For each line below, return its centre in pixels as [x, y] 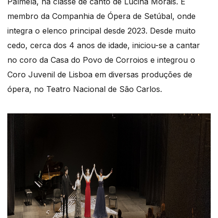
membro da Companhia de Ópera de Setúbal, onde [101, 16]
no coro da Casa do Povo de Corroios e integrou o [101, 60]
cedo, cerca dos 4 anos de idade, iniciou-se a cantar [104, 45]
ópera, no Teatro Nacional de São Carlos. [85, 89]
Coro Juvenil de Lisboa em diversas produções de [100, 75]
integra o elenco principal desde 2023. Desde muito [101, 31]
